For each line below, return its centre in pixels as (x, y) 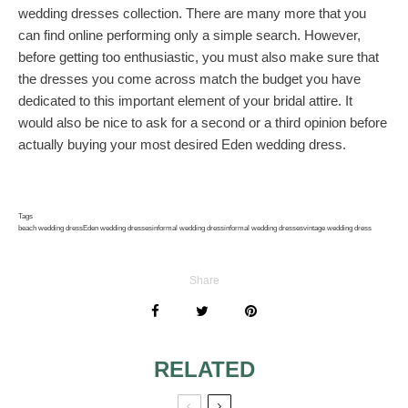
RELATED (204, 369)
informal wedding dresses (264, 228)
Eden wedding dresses (117, 228)
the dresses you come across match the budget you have (189, 78)
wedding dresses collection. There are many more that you (192, 13)
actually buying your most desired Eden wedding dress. (182, 144)
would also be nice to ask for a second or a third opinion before (203, 122)
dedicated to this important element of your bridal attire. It (185, 100)
